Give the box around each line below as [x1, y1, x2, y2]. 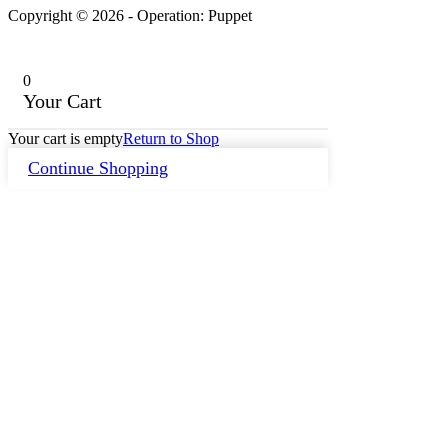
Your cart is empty [8, 129, 123, 147]
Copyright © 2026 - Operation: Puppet [8, 6, 252, 24]
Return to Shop [123, 129, 219, 147]
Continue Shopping [28, 157, 168, 178]
